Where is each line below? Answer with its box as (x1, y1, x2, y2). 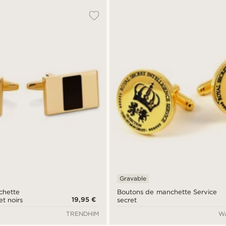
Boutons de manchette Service (117, 188, 217, 196)
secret (117, 196, 137, 204)
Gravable (120, 174, 147, 182)
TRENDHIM (66, 209, 99, 217)
